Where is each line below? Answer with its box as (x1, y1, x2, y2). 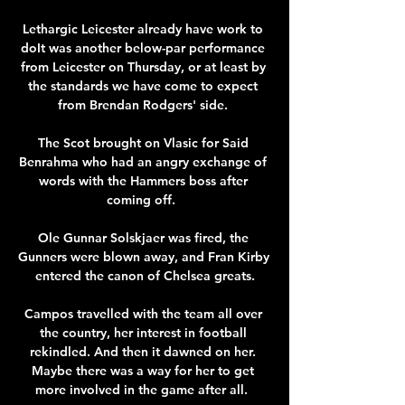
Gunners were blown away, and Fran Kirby (18, 248, 269, 265)
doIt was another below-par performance (21, 39, 265, 56)
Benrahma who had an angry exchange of (19, 153, 267, 170)
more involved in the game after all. (34, 381, 255, 398)
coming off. (107, 191, 183, 208)
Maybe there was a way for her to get (32, 362, 254, 379)
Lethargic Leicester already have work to (23, 20, 263, 37)
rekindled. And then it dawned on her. (30, 343, 256, 360)
